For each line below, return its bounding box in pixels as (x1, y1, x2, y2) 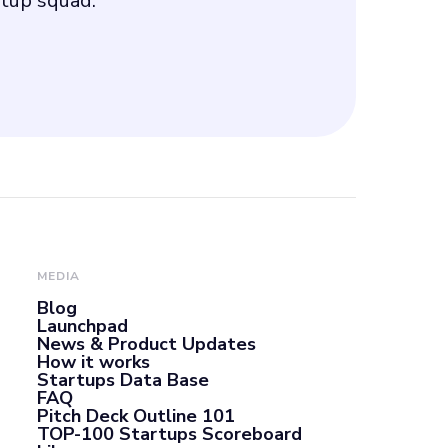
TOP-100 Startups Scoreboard (37, 422, 303, 446)
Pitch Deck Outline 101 (37, 404, 236, 428)
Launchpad (37, 314, 129, 338)
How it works (37, 350, 151, 374)
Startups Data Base (37, 368, 210, 392)
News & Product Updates (37, 332, 257, 356)
